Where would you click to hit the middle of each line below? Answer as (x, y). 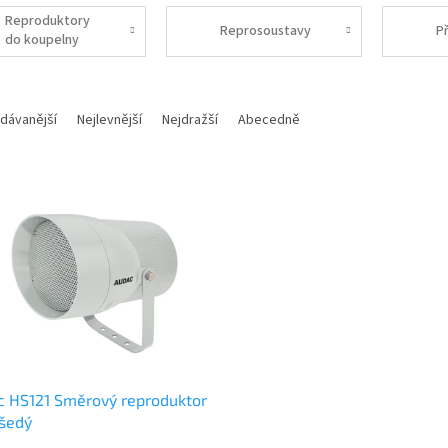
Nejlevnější (109, 119)
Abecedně (269, 119)
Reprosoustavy (266, 30)
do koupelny (41, 40)
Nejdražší (190, 119)
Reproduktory (47, 21)
